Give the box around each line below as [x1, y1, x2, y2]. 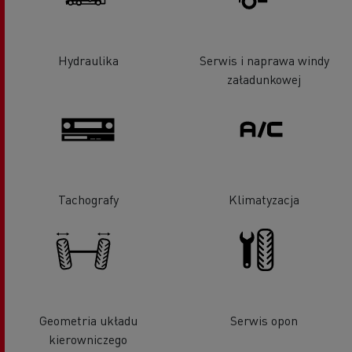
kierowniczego [49, 330, 127, 347]
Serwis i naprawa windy [199, 51, 329, 68]
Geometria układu [38, 311, 137, 328]
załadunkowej [227, 70, 301, 87]
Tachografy [57, 191, 119, 208]
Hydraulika [57, 51, 119, 68]
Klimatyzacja [229, 191, 299, 208]
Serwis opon [230, 311, 298, 328]
